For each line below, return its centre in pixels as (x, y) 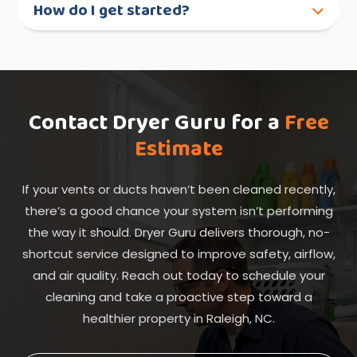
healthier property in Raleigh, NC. (178, 319)
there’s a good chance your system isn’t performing (178, 211)
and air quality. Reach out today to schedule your (178, 276)
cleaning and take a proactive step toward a (178, 297)
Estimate (178, 150)
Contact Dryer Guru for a (156, 124)
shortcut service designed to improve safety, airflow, (178, 254)
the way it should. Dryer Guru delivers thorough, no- (178, 233)
